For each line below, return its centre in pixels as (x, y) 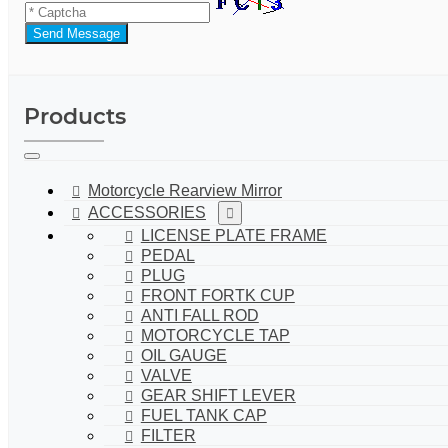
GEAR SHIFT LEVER (218, 395)
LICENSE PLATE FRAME (233, 235)
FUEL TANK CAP (203, 415)
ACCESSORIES (147, 212)
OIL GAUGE (183, 355)
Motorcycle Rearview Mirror (185, 190)
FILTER (168, 435)
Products (75, 116)
